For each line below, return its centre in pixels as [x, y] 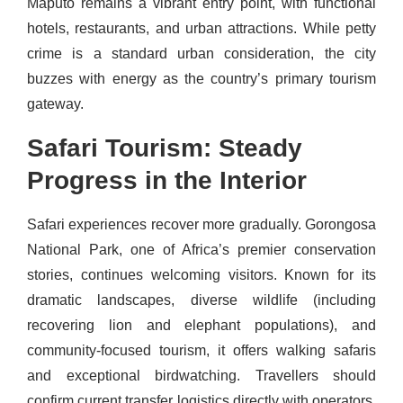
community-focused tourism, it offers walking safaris [201, 351]
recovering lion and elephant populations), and [201, 326]
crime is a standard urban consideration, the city [201, 54]
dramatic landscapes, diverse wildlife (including [201, 300]
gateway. [55, 104]
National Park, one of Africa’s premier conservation [201, 250]
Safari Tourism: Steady [165, 148]
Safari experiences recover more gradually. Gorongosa [201, 225]
